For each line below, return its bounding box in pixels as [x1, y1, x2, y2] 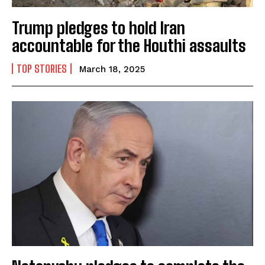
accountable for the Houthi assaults [12, 35, 246, 56]
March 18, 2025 [79, 64, 145, 75]
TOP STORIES [17, 62, 67, 76]
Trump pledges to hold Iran [12, 18, 185, 38]
